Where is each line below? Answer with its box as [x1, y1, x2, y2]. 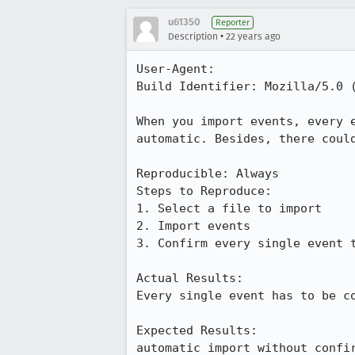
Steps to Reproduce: [136, 184, 272, 198]
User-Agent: [136, 62, 265, 76]
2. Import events [136, 219, 250, 233]
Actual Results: [136, 271, 258, 285]
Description [168, 31, 218, 42]
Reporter [216, 17, 250, 28]
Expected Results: [136, 323, 272, 338]
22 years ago [226, 31, 281, 42]
